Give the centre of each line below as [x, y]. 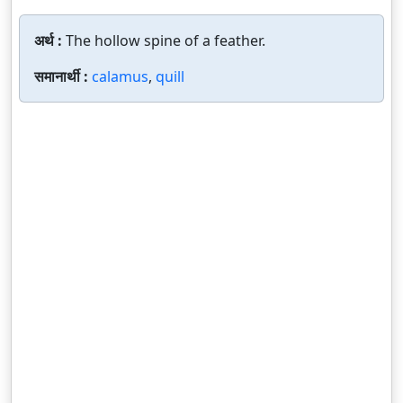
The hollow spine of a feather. [166, 40]
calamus [120, 76]
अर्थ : [50, 40]
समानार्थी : [63, 76]
